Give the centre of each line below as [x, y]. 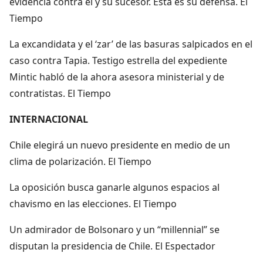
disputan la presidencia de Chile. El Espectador [112, 246]
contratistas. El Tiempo [60, 93]
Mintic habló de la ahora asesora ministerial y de [117, 77]
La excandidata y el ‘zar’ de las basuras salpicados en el [131, 44]
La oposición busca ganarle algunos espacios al [114, 187]
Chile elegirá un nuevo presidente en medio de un [120, 145]
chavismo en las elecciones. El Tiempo [93, 203]
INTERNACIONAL [49, 119]
